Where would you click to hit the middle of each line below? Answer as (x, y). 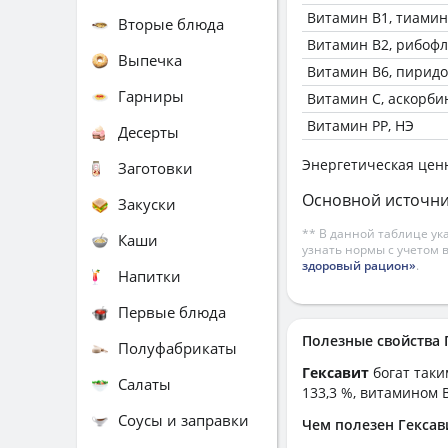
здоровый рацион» (359, 265)
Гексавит (337, 372)
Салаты (144, 383)
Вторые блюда (171, 23)
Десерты (148, 131)
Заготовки (155, 167)
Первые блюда (172, 311)
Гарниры (151, 95)
